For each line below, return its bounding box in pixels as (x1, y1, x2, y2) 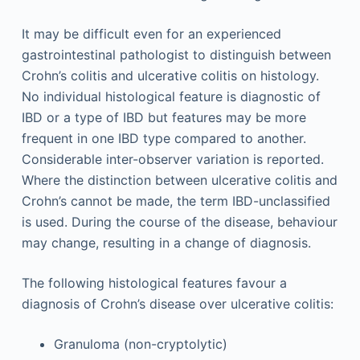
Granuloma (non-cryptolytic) (53, 335, 227, 352)
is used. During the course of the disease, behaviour (21, 213, 337, 230)
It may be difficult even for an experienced (21, 25, 281, 42)
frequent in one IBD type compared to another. (21, 129, 306, 146)
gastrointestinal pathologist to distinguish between (21, 46, 331, 63)
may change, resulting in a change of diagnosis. (21, 234, 311, 251)
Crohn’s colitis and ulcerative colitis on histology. (21, 67, 319, 84)
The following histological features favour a (21, 274, 287, 291)
